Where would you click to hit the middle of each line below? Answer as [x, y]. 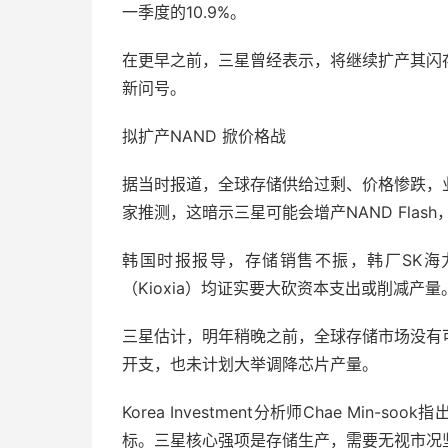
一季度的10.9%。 [184, 12]
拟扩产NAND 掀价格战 [204, 136]
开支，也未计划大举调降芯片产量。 [250, 364]
